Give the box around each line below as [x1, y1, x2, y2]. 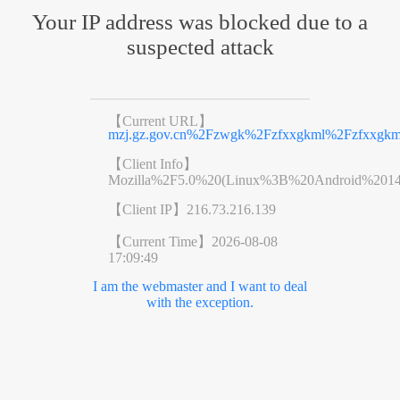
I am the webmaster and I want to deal [92, 278, 307, 294]
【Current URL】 [107, 112, 212, 129]
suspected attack [126, 34, 274, 59]
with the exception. [146, 294, 254, 310]
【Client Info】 [107, 155, 197, 171]
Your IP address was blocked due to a [32, 9, 368, 34]
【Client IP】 [107, 201, 187, 217]
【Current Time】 [107, 233, 212, 249]
